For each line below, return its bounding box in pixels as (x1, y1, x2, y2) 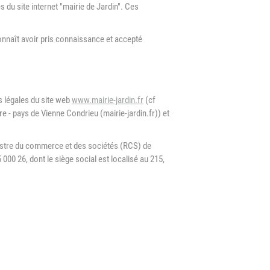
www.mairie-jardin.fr (71, 95, 143, 105)
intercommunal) (55, 16, 124, 28)
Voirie (55, 92, 81, 104)
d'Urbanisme (55, 3, 108, 14)
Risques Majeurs (55, 42, 127, 53)
